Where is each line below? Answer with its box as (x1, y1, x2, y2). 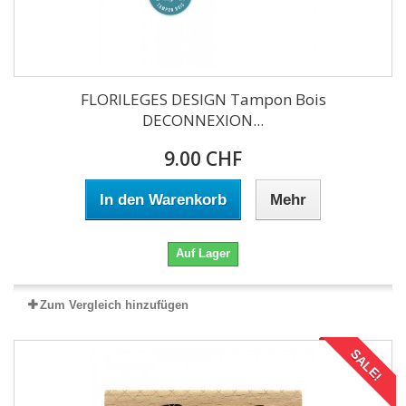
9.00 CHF (164, 146, 242, 171)
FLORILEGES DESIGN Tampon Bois (80, 89, 326, 110)
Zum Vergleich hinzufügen (40, 298, 188, 312)
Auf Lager (176, 246, 230, 260)
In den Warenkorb (100, 191, 227, 208)
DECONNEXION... (142, 110, 264, 130)
